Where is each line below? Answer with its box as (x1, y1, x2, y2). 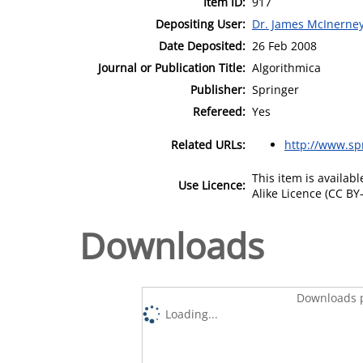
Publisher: (190, 81, 246, 97)
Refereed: (193, 103, 246, 119)
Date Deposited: (159, 37, 246, 53)
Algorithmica (252, 59, 321, 75)
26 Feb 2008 (252, 37, 317, 53)
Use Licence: (178, 177, 246, 193)
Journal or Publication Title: (98, 59, 246, 75)
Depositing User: (156, 15, 246, 32)
